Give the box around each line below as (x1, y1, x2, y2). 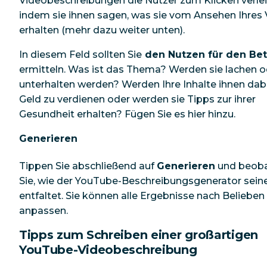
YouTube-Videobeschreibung (19, 243, 197, 257)
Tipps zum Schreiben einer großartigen (19, 228, 258, 243)
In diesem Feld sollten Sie (19, 48, 142, 60)
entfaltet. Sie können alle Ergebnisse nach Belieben (19, 190, 265, 202)
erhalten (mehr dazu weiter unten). (19, 24, 187, 36)
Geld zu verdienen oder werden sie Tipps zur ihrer (19, 93, 256, 105)
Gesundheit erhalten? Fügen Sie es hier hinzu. (19, 108, 235, 120)
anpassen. (19, 205, 68, 217)
